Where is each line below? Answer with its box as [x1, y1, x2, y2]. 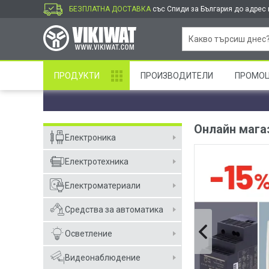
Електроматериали [65, 181, 141, 190]
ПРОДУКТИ [54, 71, 100, 80]
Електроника [65, 133, 116, 142]
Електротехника [65, 157, 128, 166]
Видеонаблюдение [65, 253, 141, 262]
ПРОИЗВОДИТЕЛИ [141, 71, 213, 80]
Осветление [65, 229, 112, 238]
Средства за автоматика [65, 205, 163, 214]
